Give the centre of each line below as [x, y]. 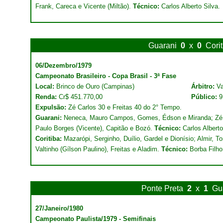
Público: [205, 97]
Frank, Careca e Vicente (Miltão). [84, 6]
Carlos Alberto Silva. [190, 6]
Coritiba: [50, 139]
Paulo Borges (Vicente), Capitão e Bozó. [95, 128]
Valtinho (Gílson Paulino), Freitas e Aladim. [98, 149]
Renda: [47, 97]
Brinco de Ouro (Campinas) [94, 86]
